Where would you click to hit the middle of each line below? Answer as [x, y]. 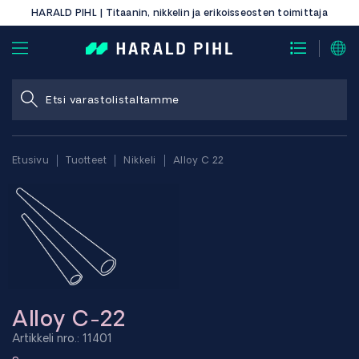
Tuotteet [87, 160]
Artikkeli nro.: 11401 [62, 338]
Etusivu [30, 160]
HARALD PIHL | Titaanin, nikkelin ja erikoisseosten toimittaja [179, 12]
